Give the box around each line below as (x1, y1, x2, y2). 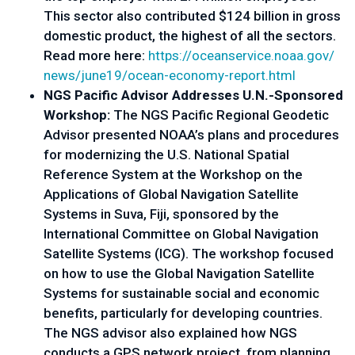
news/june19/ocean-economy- (44, 67, 229, 83)
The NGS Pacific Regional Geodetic (113, 107, 329, 123)
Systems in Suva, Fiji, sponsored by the (44, 206, 279, 222)
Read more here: (44, 48, 148, 63)
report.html (229, 67, 296, 83)
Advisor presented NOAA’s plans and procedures (44, 127, 339, 143)
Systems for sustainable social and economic (44, 285, 319, 301)
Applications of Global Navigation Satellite (44, 186, 299, 202)
